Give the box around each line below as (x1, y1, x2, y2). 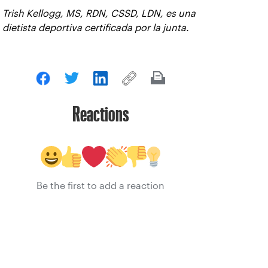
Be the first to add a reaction (36, 181, 165, 191)
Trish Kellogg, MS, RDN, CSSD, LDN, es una (2, 8, 196, 19)
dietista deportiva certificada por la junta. (2, 23, 189, 33)
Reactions (72, 106, 129, 121)
